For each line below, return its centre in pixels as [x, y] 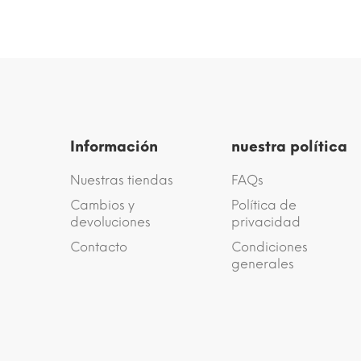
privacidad [266, 222]
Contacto [99, 247]
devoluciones [110, 222]
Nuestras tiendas [122, 180]
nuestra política [289, 147]
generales [263, 264]
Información [114, 147]
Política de [264, 205]
